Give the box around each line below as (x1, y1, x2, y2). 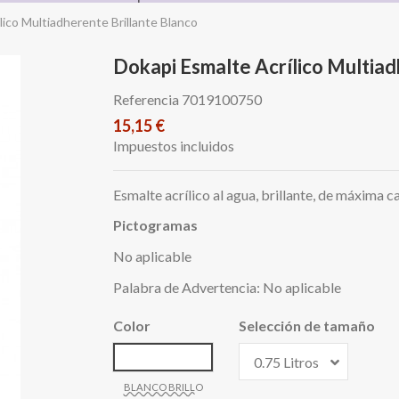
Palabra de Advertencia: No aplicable (113, 278, 341, 296)
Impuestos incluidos (113, 136, 234, 154)
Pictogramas (113, 216, 198, 234)
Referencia (113, 90, 179, 108)
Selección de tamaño (239, 316, 375, 334)
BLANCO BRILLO (123, 380, 203, 393)
